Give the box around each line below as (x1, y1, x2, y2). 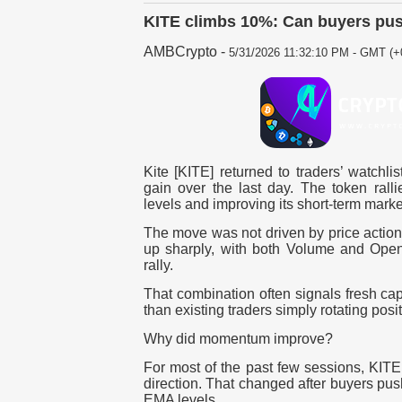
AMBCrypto (144, 44, 217, 60)
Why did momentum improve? (144, 331, 333, 347)
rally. (144, 258, 173, 274)
